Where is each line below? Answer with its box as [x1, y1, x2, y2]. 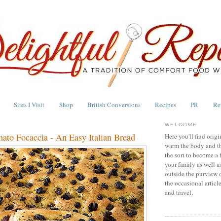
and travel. [165, 188, 193, 197]
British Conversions [87, 100, 141, 109]
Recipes [155, 100, 176, 109]
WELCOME [165, 121, 198, 127]
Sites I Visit [14, 100, 45, 109]
